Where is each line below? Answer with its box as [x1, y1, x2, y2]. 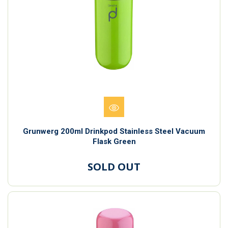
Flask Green [92, 136, 136, 146]
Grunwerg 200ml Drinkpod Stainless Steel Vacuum [23, 126, 205, 136]
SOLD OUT [88, 159, 140, 174]
